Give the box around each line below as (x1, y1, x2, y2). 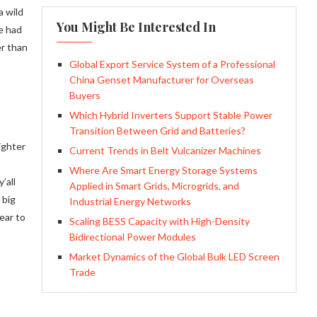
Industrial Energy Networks (69, 195, 191, 207)
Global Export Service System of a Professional (69, 58, 275, 70)
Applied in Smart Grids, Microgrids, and (69, 180, 239, 192)
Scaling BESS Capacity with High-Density (69, 215, 250, 227)
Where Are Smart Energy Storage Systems (69, 164, 258, 176)
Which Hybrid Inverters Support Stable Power (69, 109, 272, 121)
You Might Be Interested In (56, 18, 216, 35)
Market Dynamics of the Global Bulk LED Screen (69, 250, 279, 263)
